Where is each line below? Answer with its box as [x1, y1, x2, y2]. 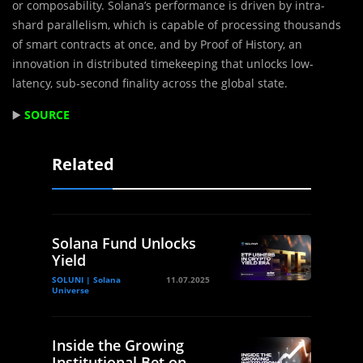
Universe [52, 284, 89, 296]
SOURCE [24, 107, 70, 122]
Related [52, 153, 114, 175]
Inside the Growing [52, 335, 184, 355]
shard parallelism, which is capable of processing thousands [12, 17, 341, 32]
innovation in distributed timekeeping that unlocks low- [12, 56, 314, 71]
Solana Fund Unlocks [52, 233, 196, 253]
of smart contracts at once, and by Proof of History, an [12, 36, 302, 52]
